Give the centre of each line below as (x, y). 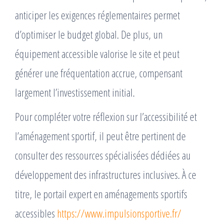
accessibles (36, 213)
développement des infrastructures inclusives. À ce (106, 175)
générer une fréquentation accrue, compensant (99, 73)
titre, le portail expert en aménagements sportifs (101, 194)
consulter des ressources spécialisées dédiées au (103, 155)
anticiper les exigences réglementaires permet (97, 15)
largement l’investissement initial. (75, 92)
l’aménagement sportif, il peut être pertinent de (100, 136)
